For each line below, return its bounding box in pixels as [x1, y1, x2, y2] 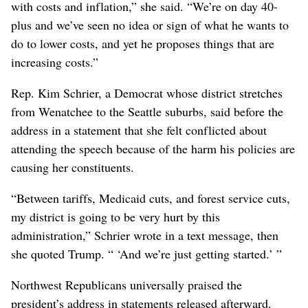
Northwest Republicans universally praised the [11, 276, 242, 294]
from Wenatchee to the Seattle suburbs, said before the [11, 103, 283, 120]
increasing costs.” [11, 54, 98, 71]
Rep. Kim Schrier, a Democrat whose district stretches [11, 85, 283, 102]
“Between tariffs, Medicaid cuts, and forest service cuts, [11, 190, 290, 207]
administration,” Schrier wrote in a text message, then [11, 227, 278, 244]
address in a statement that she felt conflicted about [11, 122, 267, 139]
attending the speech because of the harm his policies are [11, 140, 295, 157]
